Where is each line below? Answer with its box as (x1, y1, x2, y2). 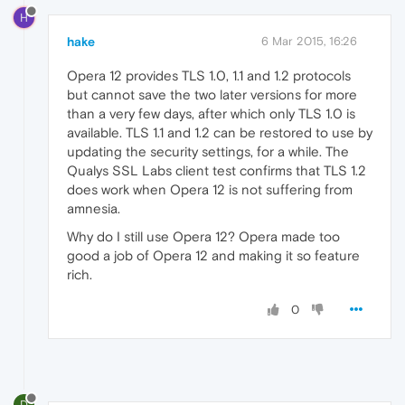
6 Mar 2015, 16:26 (261, 33, 357, 48)
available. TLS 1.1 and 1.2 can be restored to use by (67, 124, 372, 140)
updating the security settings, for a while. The (67, 143, 349, 159)
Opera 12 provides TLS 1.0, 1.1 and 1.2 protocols (67, 67, 351, 83)
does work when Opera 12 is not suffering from (67, 181, 353, 197)
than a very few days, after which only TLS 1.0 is (67, 105, 355, 121)
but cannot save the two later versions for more (67, 86, 357, 102)
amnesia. (67, 200, 120, 216)
